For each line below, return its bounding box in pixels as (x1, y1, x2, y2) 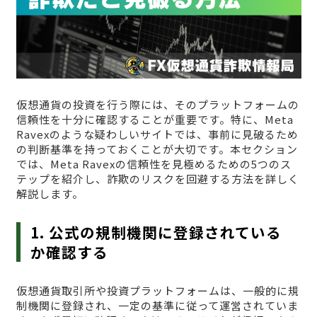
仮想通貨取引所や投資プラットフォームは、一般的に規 (16, 283, 299, 299)
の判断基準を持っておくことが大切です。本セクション (16, 142, 298, 157)
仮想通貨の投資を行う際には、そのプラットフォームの (16, 97, 299, 113)
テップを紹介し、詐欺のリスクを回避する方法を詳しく (16, 171, 299, 187)
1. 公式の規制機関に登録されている (30, 221, 282, 243)
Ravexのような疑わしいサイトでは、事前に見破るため (16, 127, 299, 142)
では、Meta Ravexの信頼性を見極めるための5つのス (16, 156, 292, 172)
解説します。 (16, 186, 83, 202)
